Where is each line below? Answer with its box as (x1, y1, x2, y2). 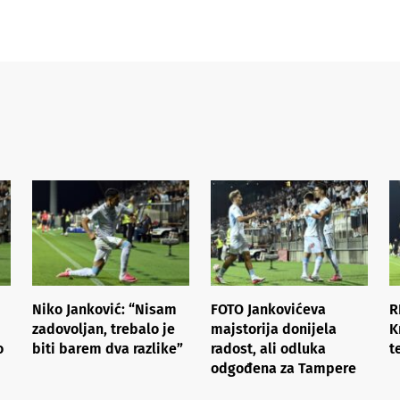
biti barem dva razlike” (32, 339, 183, 357)
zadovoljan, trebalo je (32, 320, 175, 337)
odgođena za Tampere (211, 359, 356, 377)
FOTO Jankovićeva (211, 300, 326, 318)
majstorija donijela (211, 320, 337, 337)
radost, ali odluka (211, 339, 326, 357)
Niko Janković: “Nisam (32, 300, 177, 318)
